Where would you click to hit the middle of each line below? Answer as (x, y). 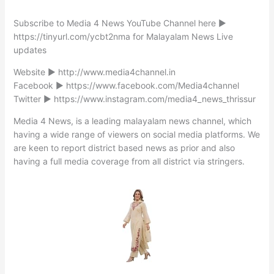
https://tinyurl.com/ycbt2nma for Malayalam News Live (123, 36)
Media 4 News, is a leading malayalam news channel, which (132, 120)
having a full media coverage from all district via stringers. (129, 161)
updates (30, 50)
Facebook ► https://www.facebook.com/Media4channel (126, 85)
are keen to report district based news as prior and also (124, 147)
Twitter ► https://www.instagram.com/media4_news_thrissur (134, 98)
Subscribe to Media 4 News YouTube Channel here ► (120, 23)
